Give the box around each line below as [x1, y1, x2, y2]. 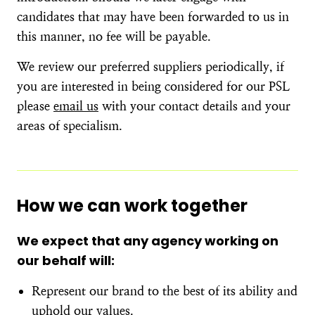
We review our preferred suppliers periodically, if [17, 59, 284, 74]
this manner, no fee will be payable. [17, 29, 211, 44]
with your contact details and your [98, 98, 290, 113]
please [17, 98, 53, 113]
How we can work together [17, 194, 247, 217]
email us [53, 98, 98, 113]
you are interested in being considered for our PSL [17, 79, 290, 94]
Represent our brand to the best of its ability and [32, 283, 297, 298]
